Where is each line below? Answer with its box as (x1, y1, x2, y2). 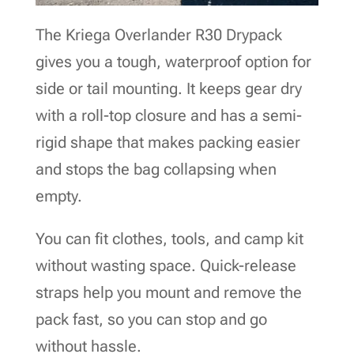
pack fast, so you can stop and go (35, 309, 267, 329)
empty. (35, 186, 82, 205)
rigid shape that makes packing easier (35, 132, 300, 152)
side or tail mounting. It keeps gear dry (35, 78, 302, 98)
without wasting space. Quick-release (35, 255, 296, 275)
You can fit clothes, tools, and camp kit (35, 228, 303, 248)
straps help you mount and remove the (35, 282, 302, 302)
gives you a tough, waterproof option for (35, 51, 311, 71)
